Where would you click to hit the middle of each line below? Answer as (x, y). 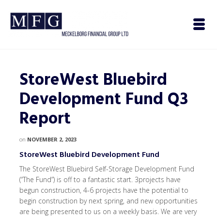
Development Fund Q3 (104, 100)
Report (45, 119)
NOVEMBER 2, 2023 (52, 139)
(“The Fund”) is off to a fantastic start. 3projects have (100, 180)
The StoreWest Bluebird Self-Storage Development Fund (107, 169)
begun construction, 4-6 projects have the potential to (104, 190)
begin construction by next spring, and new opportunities (108, 201)
